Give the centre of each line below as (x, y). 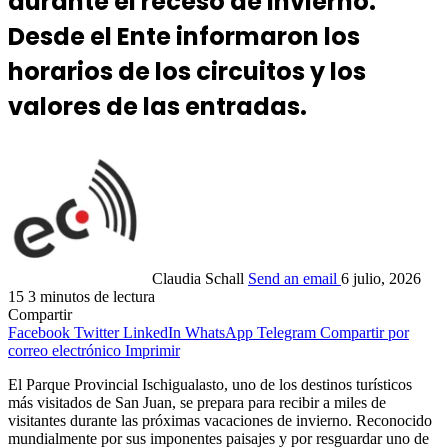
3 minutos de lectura (91, 297)
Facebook (39, 333)
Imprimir (152, 351)
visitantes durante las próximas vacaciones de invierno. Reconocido (220, 421)
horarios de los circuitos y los (187, 72)
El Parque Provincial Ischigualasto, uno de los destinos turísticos (210, 385)
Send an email (292, 279)
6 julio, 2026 (381, 279)
